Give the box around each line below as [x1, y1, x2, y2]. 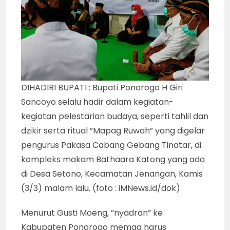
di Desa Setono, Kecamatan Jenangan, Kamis [21, 167, 203, 180]
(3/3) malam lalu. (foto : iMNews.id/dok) [21, 182, 181, 194]
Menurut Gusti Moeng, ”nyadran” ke [21, 206, 163, 219]
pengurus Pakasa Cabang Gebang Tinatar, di [21, 139, 202, 151]
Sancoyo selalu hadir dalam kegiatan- [21, 95, 174, 108]
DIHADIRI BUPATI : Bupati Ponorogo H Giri [21, 81, 183, 93]
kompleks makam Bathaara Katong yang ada [21, 153, 205, 165]
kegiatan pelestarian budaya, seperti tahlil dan [21, 110, 209, 122]
